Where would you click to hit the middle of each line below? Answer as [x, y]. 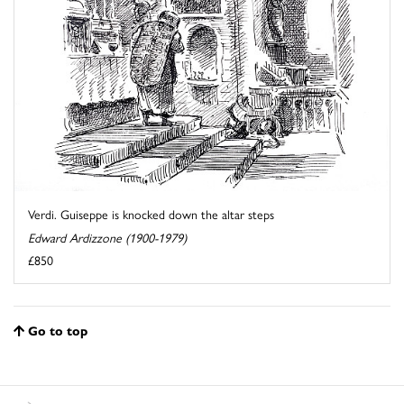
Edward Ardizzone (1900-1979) [107, 237]
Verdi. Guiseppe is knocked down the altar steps [151, 213]
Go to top [58, 330]
